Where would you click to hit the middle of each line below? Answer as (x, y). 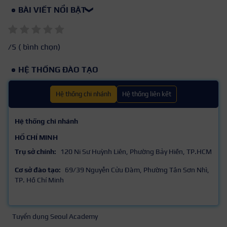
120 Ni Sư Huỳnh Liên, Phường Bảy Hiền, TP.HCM (136, 152)
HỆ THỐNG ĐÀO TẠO (58, 70)
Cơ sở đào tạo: (38, 170)
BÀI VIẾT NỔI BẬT (52, 10)
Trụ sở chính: (35, 152)
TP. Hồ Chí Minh (39, 180)
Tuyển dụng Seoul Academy (55, 217)
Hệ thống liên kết (147, 94)
